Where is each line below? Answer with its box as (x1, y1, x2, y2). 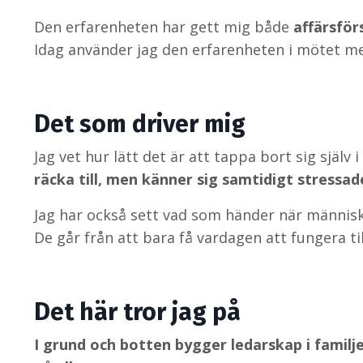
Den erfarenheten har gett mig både (34, 16, 293, 36)
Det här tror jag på (34, 297, 241, 327)
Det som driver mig (34, 109, 246, 139)
